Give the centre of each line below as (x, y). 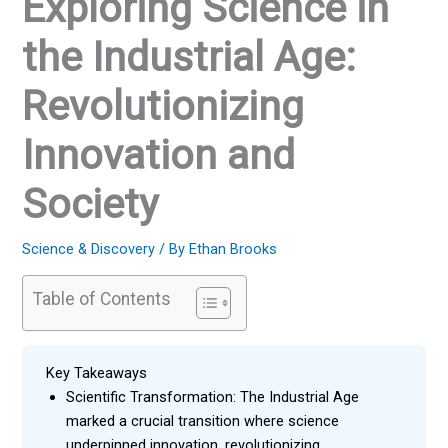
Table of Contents (102, 298)
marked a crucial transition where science (202, 420)
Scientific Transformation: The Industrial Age (212, 396)
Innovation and (159, 155)
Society (90, 204)
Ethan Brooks (233, 249)
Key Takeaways (96, 372)
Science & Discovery (89, 249)
